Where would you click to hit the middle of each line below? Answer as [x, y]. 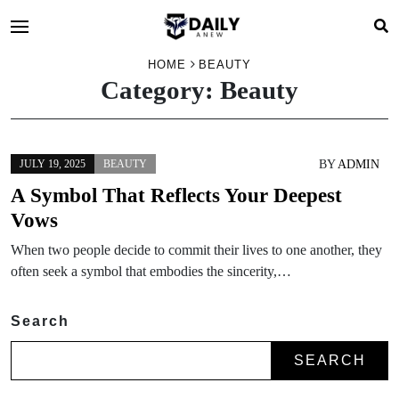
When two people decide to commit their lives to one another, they [196, 250]
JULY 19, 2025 [53, 164]
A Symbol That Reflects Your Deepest [176, 195]
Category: [160, 90]
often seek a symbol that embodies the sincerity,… [151, 271]
